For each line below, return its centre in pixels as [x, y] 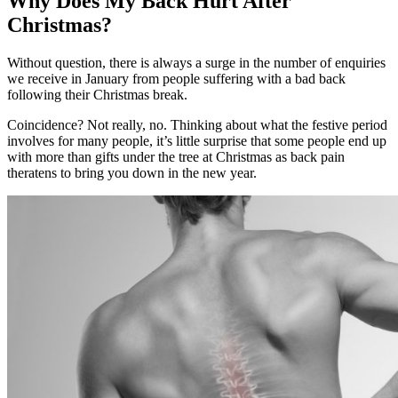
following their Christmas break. [97, 94]
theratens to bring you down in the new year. [132, 172]
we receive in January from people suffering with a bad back [176, 78]
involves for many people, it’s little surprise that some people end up [197, 140]
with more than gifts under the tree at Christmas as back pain [176, 156]
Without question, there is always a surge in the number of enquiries [196, 62]
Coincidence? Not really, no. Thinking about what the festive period [197, 124]
